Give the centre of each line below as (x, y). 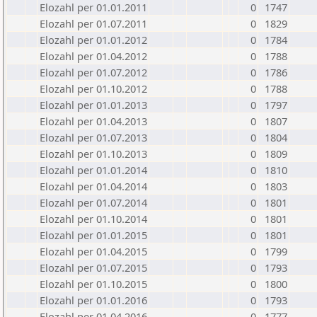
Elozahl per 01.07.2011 (93, 23)
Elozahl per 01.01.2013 (93, 105)
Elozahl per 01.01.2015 (93, 235)
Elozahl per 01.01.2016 (93, 300)
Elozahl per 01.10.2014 (93, 219)
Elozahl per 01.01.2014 (93, 170)
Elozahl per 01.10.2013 (93, 154)
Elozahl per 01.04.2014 (93, 186)
